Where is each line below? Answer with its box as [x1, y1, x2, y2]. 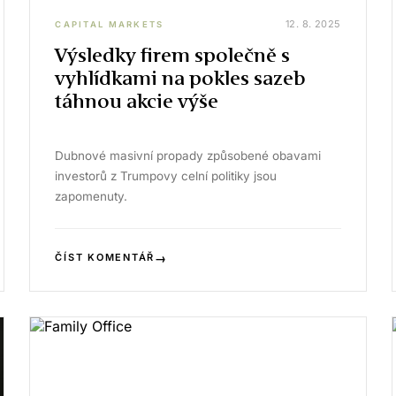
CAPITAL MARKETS [55, 19, 164, 29]
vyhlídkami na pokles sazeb [55, 67, 307, 89]
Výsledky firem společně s [55, 44, 291, 66]
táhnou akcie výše [55, 90, 219, 112]
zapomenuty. [55, 189, 128, 203]
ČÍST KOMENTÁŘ [55, 251, 156, 263]
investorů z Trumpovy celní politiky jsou [55, 169, 278, 183]
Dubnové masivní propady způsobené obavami [55, 148, 322, 163]
